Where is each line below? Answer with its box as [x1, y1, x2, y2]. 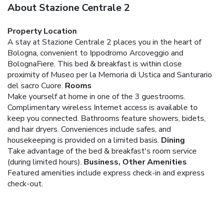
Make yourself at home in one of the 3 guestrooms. [7, 91, 185, 102]
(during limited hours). [7, 156, 82, 167]
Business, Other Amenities [84, 156, 187, 167]
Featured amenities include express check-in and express [7, 167, 205, 178]
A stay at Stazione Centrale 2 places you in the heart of [7, 36, 201, 48]
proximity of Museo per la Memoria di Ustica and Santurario [7, 69, 212, 80]
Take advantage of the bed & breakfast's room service [7, 145, 197, 157]
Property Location [7, 25, 77, 37]
